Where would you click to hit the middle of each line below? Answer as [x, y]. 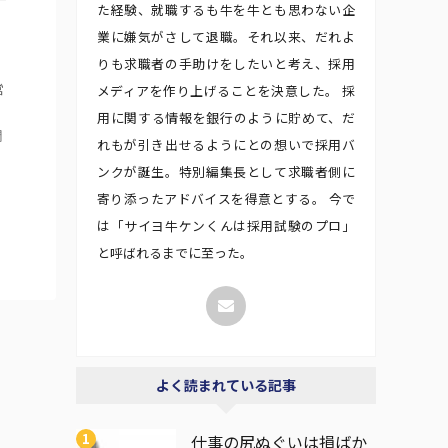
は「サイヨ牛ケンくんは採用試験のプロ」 [226, 225]
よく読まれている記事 [226, 384]
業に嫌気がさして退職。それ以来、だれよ [226, 36]
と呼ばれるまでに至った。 [175, 252]
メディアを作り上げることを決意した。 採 [226, 90]
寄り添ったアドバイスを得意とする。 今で [226, 198]
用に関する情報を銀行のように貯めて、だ [226, 117]
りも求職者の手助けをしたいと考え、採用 [226, 63]
